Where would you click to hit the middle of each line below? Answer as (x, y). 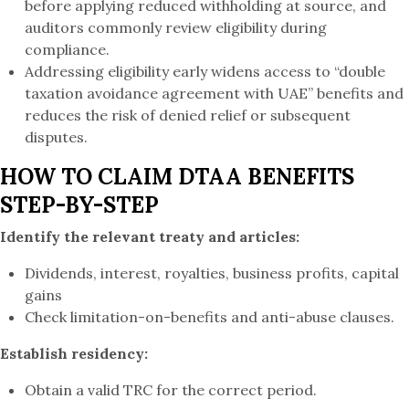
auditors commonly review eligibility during (176, 28)
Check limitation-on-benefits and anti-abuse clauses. (210, 317)
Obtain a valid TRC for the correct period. (171, 390)
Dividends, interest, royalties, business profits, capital (212, 273)
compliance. (68, 50)
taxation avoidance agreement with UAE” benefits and (215, 94)
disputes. (57, 137)
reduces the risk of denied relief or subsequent (188, 115)
